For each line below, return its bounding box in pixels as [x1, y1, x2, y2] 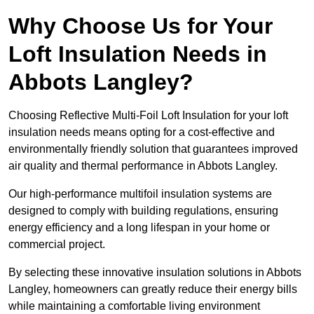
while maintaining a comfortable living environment [8, 300, 260, 313]
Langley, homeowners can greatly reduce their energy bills [8, 283, 297, 296]
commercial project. [8, 238, 105, 251]
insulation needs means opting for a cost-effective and [8, 126, 275, 139]
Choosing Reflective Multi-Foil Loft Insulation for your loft [8, 109, 288, 122]
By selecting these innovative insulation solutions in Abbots [8, 266, 301, 279]
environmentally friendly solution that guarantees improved [8, 143, 298, 156]
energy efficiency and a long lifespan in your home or [8, 221, 270, 234]
